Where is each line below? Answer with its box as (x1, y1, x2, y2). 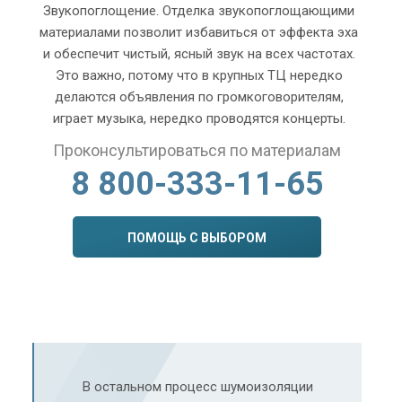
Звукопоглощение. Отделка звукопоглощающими (43, 2, 354, 19)
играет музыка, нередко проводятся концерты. (52, 109, 345, 127)
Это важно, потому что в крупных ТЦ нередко (55, 66, 343, 83)
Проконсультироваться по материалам (53, 140, 341, 160)
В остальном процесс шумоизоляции (83, 378, 313, 395)
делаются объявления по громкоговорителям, (54, 88, 344, 105)
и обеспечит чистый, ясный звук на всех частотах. (42, 45, 355, 62)
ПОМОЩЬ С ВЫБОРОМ (127, 230, 267, 245)
